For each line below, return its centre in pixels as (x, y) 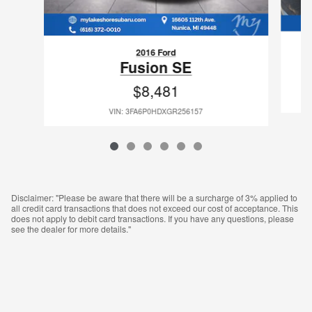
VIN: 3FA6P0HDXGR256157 (156, 111)
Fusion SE (156, 67)
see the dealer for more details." (71, 229)
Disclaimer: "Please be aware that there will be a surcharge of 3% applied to (154, 198)
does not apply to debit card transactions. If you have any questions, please (153, 219)
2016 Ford (156, 52)
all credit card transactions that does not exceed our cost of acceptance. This (155, 208)
